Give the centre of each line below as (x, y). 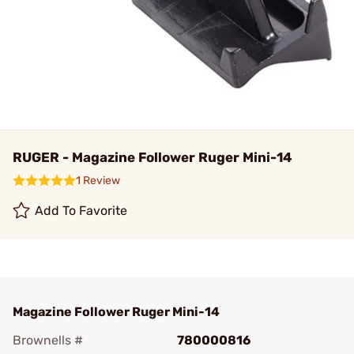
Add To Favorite (81, 211)
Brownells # (48, 340)
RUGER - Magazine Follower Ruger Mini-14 (153, 157)
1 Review (98, 181)
